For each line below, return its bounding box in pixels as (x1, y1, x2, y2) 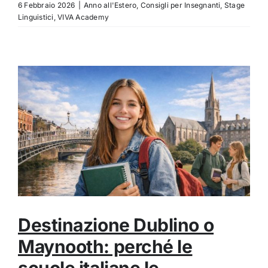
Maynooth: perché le (18, 236, 193, 258)
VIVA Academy (57, 12, 109, 22)
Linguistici (18, 12, 54, 22)
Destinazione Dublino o (18, 214, 214, 236)
